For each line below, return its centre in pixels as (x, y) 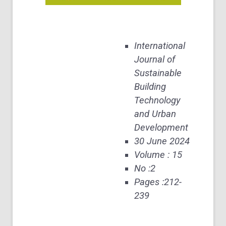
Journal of (155, 60)
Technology (157, 101)
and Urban (155, 114)
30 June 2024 (162, 142)
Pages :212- (158, 182)
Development (161, 128)
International (160, 46)
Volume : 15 (158, 155)
